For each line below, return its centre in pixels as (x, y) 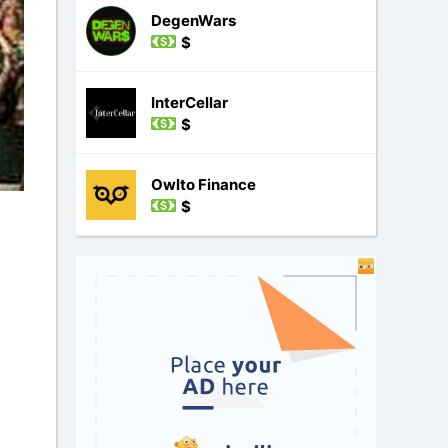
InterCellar (189, 102)
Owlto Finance (203, 184)
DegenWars (193, 20)
